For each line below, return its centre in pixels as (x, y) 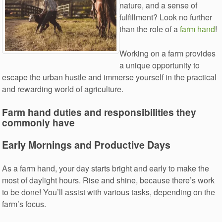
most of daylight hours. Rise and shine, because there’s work (109, 180)
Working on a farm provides (168, 53)
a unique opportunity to (160, 65)
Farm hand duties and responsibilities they (99, 112)
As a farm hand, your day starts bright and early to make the (106, 168)
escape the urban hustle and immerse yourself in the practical (110, 77)
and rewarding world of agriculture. (63, 89)
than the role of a (150, 29)
